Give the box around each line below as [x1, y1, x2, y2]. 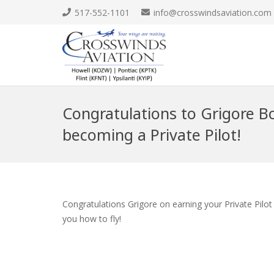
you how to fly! [62, 213, 121, 224]
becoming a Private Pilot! [62, 124, 241, 145]
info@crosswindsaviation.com [153, 6, 272, 18]
